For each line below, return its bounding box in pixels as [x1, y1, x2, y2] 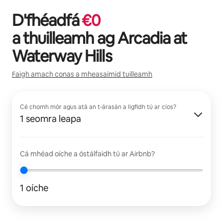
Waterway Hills [12, 45, 112, 66]
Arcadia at [117, 27, 187, 48]
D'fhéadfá [12, 9, 83, 30]
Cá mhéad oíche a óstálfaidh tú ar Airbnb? [20, 149, 155, 158]
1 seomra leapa [20, 112, 81, 124]
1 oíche [20, 182, 48, 194]
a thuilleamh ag [12, 27, 117, 48]
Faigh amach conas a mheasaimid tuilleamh [12, 69, 152, 79]
